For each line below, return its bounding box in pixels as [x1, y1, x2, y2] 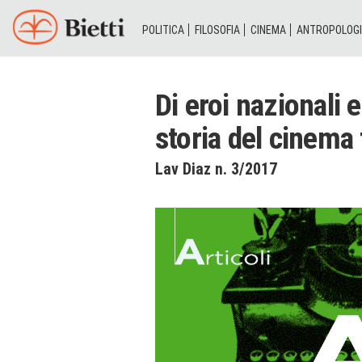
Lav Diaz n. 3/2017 [155, 160, 277, 179]
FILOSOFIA [195, 23, 240, 36]
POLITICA [142, 23, 184, 36]
